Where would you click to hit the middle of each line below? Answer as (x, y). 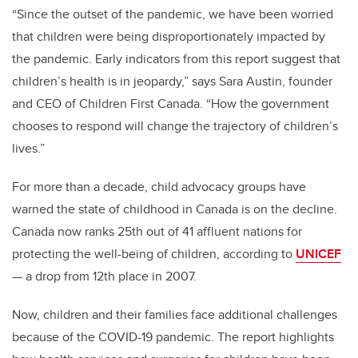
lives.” (28, 148)
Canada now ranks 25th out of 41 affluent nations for (157, 231)
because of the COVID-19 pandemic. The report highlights (173, 336)
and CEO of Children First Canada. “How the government (171, 103)
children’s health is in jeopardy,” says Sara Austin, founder (172, 81)
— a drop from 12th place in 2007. (104, 276)
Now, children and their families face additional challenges (175, 314)
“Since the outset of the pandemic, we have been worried (173, 14)
